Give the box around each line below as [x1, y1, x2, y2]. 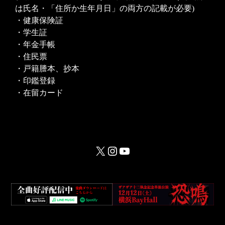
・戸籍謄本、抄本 [15, 64, 79, 73]
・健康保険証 [15, 16, 63, 25]
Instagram [106, 144, 155, 157]
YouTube [118, 144, 162, 157]
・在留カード [15, 88, 63, 97]
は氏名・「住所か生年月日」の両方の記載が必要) [15, 4, 194, 13]
